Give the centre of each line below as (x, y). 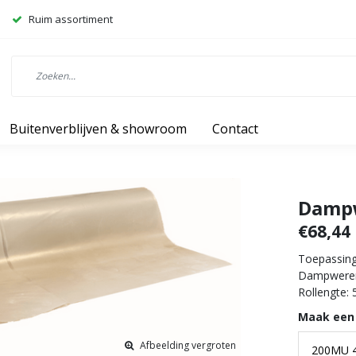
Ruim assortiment (71, 19)
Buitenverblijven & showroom (98, 129)
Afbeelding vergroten (188, 346)
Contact (235, 129)
